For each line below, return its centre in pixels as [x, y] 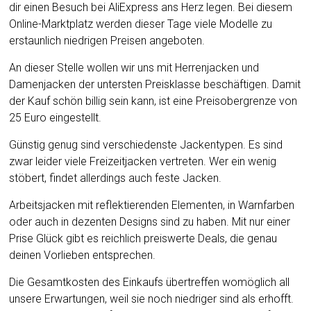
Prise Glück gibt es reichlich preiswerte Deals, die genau [143, 238]
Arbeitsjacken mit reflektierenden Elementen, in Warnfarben [152, 205]
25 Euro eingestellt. [56, 118]
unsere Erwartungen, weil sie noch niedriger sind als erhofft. [152, 299]
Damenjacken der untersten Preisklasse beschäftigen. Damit [155, 84]
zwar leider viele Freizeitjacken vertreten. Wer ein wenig [143, 161]
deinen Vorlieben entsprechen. [83, 255]
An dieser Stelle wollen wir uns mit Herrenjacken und [134, 68]
